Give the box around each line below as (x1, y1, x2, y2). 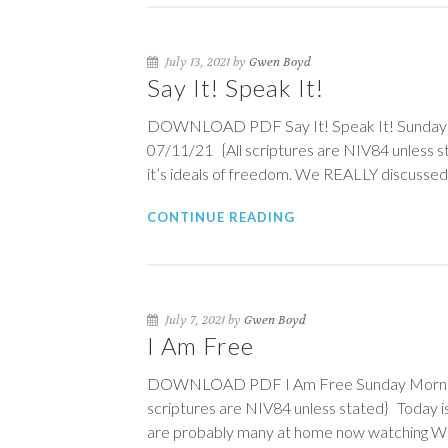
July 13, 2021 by (162, 54, 249, 70)
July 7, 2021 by (162, 312, 244, 328)
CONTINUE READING (147, 209, 295, 225)
